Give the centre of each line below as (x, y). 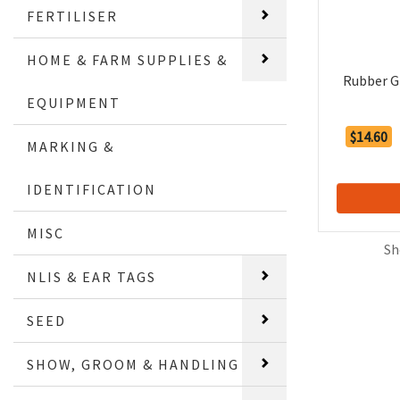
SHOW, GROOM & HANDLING (133, 364)
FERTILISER (73, 16)
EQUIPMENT (74, 103)
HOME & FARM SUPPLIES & (128, 60)
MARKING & (71, 146)
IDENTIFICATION (92, 189)
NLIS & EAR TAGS (92, 277)
